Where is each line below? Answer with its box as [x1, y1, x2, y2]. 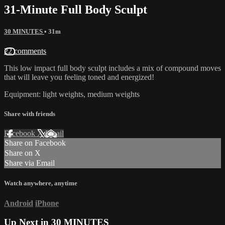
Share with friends [4, 110, 55, 118]
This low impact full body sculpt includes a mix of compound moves [4, 63, 221, 72]
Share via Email [5, 159, 55, 168]
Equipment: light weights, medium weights [4, 89, 140, 98]
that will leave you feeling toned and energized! [4, 72, 154, 81]
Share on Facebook [5, 139, 66, 148]
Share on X [5, 149, 41, 158]
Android [4, 198, 33, 207]
